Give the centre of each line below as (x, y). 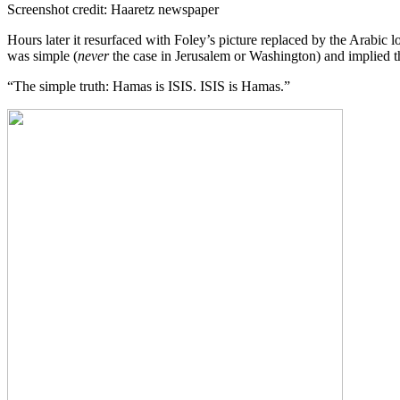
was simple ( (42, 56)
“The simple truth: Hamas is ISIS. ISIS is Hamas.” (149, 87)
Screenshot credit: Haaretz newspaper (113, 10)
